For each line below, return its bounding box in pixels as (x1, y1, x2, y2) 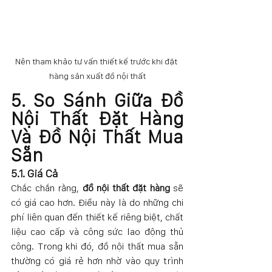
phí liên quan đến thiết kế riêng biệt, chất (11, 211, 183, 223)
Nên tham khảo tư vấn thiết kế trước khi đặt (15, 56, 179, 67)
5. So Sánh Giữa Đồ (11, 89, 183, 112)
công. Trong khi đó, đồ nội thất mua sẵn (11, 240, 183, 253)
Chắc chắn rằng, (11, 182, 83, 194)
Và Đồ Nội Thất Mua (11, 126, 183, 148)
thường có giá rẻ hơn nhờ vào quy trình (11, 255, 183, 267)
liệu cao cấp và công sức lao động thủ (11, 226, 183, 238)
